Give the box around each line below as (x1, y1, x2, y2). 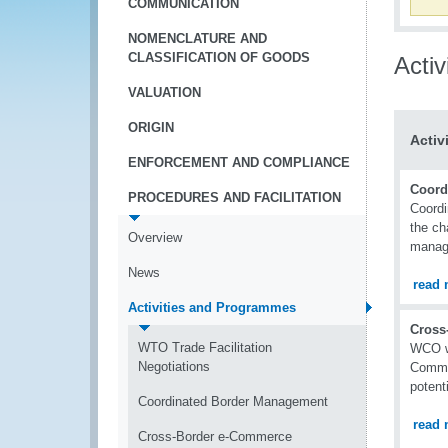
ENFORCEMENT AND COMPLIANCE (128, 155, 350, 170)
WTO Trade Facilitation (138, 340, 272, 355)
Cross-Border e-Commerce (138, 429, 292, 444)
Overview (128, 230, 182, 245)
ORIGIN (128, 120, 174, 135)
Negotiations (138, 359, 210, 374)
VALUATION (128, 85, 201, 100)
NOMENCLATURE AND (128, 31, 267, 46)
